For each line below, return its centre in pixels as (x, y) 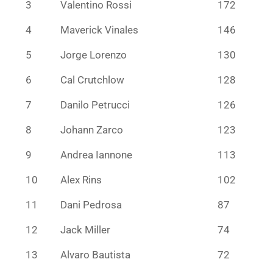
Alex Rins (81, 179)
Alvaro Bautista (95, 254)
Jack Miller (85, 229)
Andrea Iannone (96, 154)
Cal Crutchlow (92, 80)
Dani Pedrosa (91, 204)
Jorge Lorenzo (94, 55)
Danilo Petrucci (95, 105)
